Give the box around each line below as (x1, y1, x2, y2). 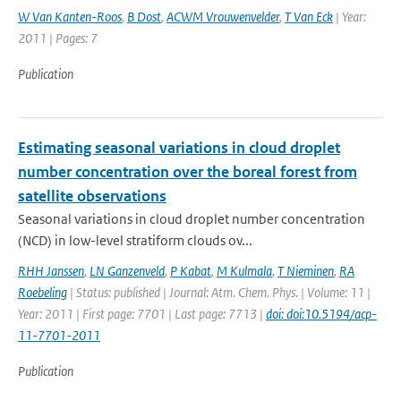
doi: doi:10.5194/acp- (266, 305, 377, 322)
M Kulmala (217, 262, 272, 279)
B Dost (127, 8, 161, 25)
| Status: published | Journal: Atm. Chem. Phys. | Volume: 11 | (67, 284, 371, 301)
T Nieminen (277, 262, 334, 279)
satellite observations (18, 186, 166, 206)
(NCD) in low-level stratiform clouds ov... (18, 232, 252, 249)
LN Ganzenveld (90, 262, 165, 279)
